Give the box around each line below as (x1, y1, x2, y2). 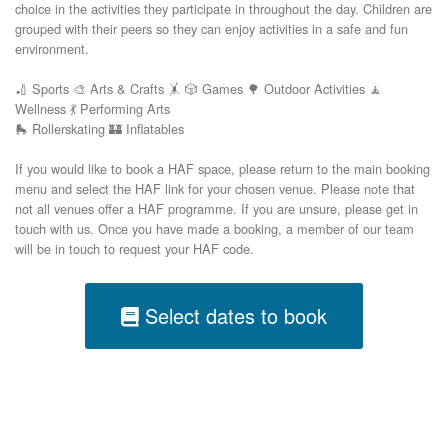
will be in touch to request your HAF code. (15, 238, 254, 258)
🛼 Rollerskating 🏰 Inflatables (15, 118, 184, 138)
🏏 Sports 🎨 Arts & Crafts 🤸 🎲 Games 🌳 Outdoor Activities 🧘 (15, 78, 382, 98)
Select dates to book (139, 300, 327, 330)
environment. (15, 38, 89, 58)
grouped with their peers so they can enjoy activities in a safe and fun (15, 18, 408, 38)
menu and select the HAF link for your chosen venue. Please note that (15, 178, 415, 198)
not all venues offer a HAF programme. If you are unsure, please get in (15, 198, 418, 218)
